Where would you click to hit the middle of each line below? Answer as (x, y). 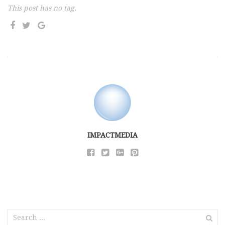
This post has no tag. (42, 8)
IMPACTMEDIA (113, 135)
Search (19, 213)
